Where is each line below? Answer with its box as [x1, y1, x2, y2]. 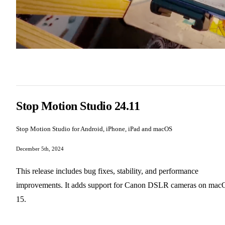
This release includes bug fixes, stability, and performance [16, 166, 198, 175]
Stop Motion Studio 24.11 [16, 99, 140, 113]
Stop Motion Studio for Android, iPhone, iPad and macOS [16, 125, 172, 133]
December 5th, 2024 [16, 145, 64, 152]
